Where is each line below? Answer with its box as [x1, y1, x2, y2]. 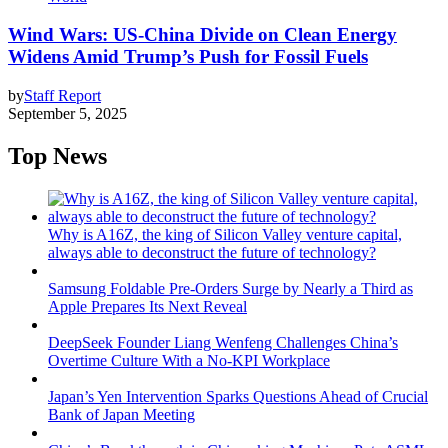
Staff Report [24, 87, 101, 105]
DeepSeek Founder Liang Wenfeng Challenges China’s [48, 333, 398, 351]
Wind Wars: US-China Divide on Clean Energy [8, 24, 397, 46]
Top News [8, 143, 107, 170]
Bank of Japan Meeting [48, 405, 195, 423]
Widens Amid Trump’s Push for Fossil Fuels [8, 46, 368, 68]
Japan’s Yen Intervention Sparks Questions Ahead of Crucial [48, 387, 428, 405]
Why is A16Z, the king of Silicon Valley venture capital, [48, 225, 402, 243]
